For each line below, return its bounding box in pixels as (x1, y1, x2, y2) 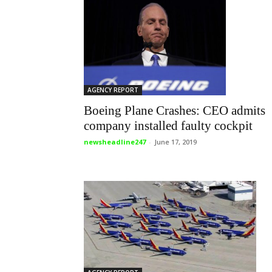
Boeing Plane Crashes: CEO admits (84, 103, 265, 118)
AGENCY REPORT (87, 85, 138, 94)
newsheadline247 (84, 137, 146, 146)
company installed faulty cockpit (84, 118, 253, 133)
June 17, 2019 (154, 137, 197, 146)
